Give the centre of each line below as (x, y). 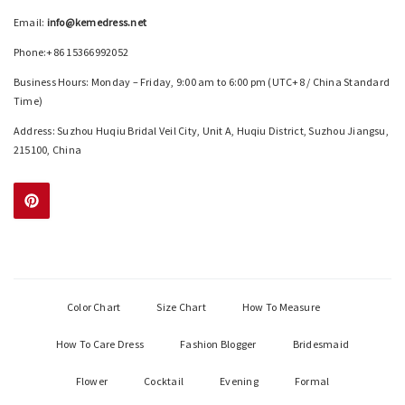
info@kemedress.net (97, 22)
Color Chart (94, 306)
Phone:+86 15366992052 (71, 52)
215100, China (48, 149)
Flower (92, 381)
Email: (30, 22)
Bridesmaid (321, 344)
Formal (312, 381)
